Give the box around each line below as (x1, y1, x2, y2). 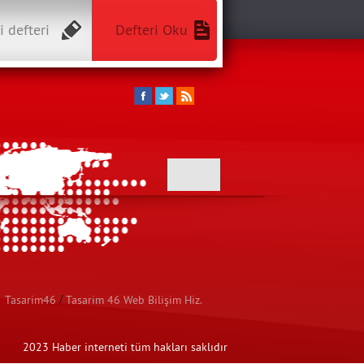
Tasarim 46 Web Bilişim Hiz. (65, 292, 202, 307)
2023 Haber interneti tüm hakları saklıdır (22, 340, 227, 354)
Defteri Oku (115, 20, 188, 39)
